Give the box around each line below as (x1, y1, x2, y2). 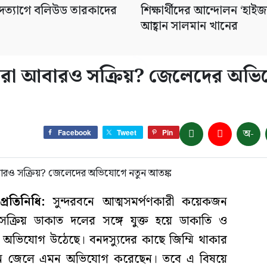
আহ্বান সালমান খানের (141, 17, 238, 36)
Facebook (58, 126, 91, 138)
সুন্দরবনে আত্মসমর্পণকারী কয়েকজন (45, 193, 227, 212)
